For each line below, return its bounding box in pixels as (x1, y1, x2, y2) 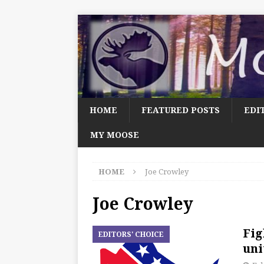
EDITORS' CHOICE (98, 229, 164, 240)
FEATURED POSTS (141, 104, 220, 116)
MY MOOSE (90, 129, 139, 141)
